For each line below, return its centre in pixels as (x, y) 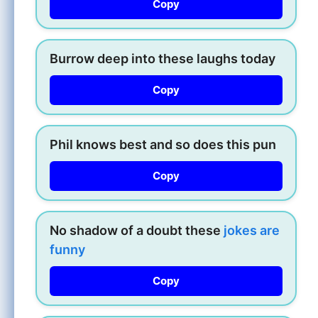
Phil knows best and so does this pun (163, 144)
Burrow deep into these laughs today (163, 58)
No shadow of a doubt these (137, 230)
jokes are (252, 230)
